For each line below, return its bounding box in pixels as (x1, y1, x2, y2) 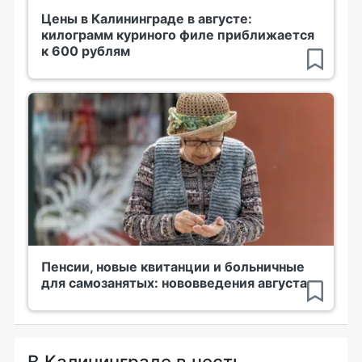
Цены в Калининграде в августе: (41, 10, 252, 27)
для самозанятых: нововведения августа (41, 274, 307, 291)
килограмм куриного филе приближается (41, 26, 314, 43)
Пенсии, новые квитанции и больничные (41, 258, 305, 275)
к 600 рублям (41, 42, 130, 59)
